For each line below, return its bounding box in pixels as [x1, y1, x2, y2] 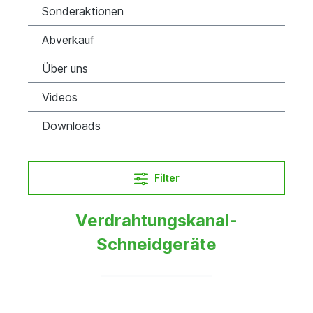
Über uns [42, 61, 88, 75]
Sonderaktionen [42, 3, 124, 18]
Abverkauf [42, 32, 94, 47]
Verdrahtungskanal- [75, 210, 238, 231]
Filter [154, 171, 180, 184]
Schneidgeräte [96, 233, 217, 254]
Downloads [42, 118, 101, 133]
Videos [42, 89, 78, 104]
